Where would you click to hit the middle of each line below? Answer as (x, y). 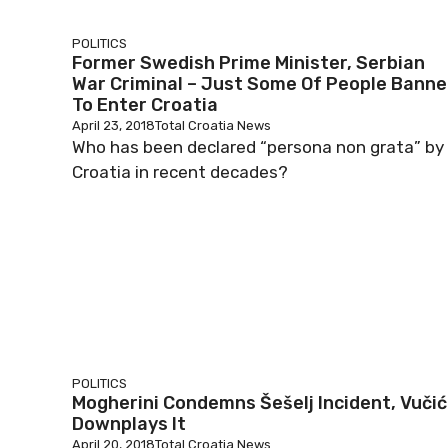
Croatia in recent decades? (180, 172)
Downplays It (129, 424)
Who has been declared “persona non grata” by (258, 147)
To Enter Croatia (145, 105)
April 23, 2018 (113, 125)
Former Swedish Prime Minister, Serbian (248, 63)
